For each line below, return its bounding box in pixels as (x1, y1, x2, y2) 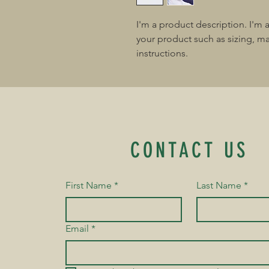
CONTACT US (130, 138, 249, 163)
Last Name (196, 180, 241, 191)
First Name (65, 180, 112, 191)
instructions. (136, 47, 188, 59)
